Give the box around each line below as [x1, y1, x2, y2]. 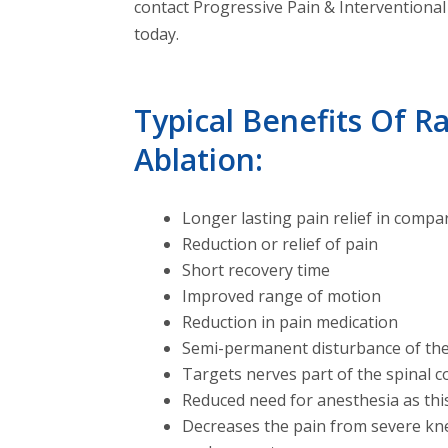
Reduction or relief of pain [182, 233, 379, 256]
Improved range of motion [182, 285, 382, 308]
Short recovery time [182, 259, 331, 282]
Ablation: [134, 139, 264, 181]
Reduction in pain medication [182, 311, 399, 334]
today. [134, 22, 180, 45]
